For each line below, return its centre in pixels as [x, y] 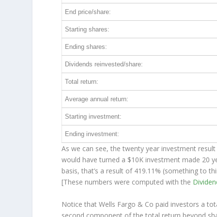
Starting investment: [93, 117]
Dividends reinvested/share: [104, 64]
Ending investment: [92, 134]
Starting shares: [87, 30]
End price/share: [88, 12]
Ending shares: [86, 47]
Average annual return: [97, 99]
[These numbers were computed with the [127, 182]
